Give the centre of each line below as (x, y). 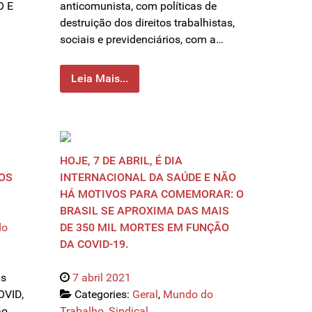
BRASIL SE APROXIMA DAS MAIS (145, 211)
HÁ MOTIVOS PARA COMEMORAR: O (152, 194)
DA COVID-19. (94, 244)
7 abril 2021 (102, 278)
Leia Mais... (100, 79)
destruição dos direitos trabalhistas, (147, 23)
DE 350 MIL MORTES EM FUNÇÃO (145, 228)
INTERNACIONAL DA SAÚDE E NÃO (148, 178)
